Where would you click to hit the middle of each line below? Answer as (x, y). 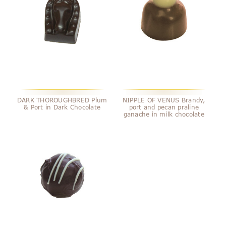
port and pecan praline (164, 107)
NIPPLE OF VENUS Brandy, (164, 100)
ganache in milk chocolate (164, 114)
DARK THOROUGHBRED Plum (62, 100)
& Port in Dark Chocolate (62, 107)
